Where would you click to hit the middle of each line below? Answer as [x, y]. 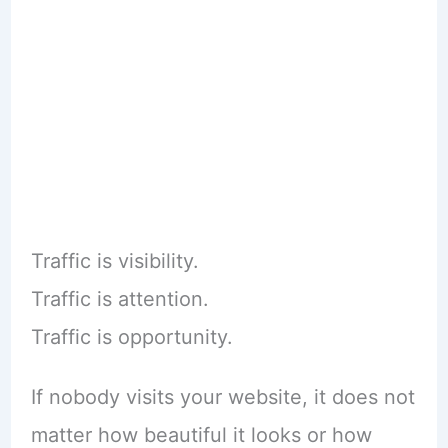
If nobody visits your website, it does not [222, 396]
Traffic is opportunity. [131, 336]
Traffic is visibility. [114, 260]
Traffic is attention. [119, 298]
